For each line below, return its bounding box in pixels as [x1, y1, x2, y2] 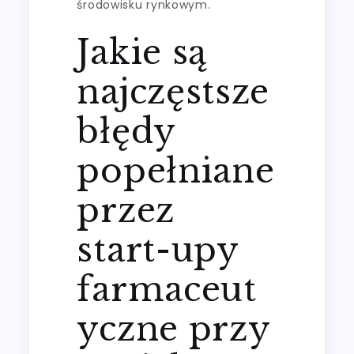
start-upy [77, 228, 239, 270]
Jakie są [77, 31, 208, 73]
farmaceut [77, 268, 257, 310]
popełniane [77, 149, 275, 191]
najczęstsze [77, 70, 270, 112]
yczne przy [77, 307, 270, 349]
